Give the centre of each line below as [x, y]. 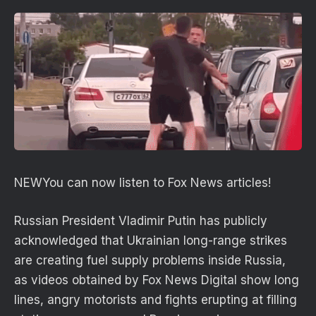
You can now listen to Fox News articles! [157, 183]
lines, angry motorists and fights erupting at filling [156, 300]
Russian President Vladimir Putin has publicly [141, 221]
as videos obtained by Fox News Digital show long [157, 280]
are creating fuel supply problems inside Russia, [150, 261]
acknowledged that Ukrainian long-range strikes [151, 241]
